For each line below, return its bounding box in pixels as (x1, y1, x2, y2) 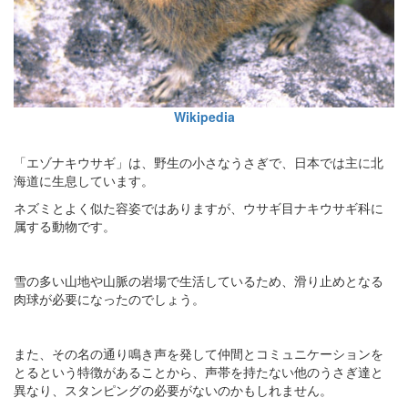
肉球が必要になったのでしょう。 (14, 290, 205, 309)
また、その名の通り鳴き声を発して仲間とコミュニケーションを (14, 344, 383, 363)
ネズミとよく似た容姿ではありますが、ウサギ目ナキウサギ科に (14, 199, 383, 218)
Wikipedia (173, 107, 235, 127)
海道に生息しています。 (14, 171, 154, 190)
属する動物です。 (14, 217, 116, 236)
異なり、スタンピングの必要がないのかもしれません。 (14, 381, 332, 400)
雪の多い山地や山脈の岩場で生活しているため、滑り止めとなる (14, 271, 383, 291)
